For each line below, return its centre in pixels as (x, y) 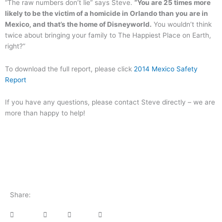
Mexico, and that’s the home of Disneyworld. (78, 24)
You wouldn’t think (182, 24)
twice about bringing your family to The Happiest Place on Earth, (108, 35)
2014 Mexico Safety (166, 69)
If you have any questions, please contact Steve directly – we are (110, 102)
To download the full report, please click (69, 69)
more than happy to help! (45, 113)
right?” (15, 46)
